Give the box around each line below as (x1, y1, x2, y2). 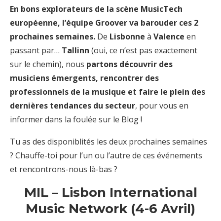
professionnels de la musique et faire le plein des (10, 86, 205, 97)
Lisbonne (110, 31, 145, 42)
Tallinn (62, 44, 89, 56)
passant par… (10, 44, 62, 56)
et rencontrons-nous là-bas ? (10, 163, 117, 175)
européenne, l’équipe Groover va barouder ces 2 (10, 17, 198, 28)
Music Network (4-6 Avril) (26, 200, 195, 217)
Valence (153, 31, 184, 42)
